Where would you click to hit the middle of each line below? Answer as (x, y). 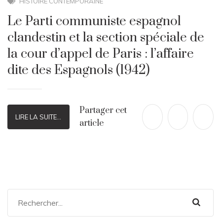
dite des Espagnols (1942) (79, 70)
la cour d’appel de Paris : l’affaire (101, 54)
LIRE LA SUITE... (38, 117)
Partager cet (103, 110)
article (91, 123)
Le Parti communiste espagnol (94, 21)
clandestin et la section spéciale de (106, 37)
